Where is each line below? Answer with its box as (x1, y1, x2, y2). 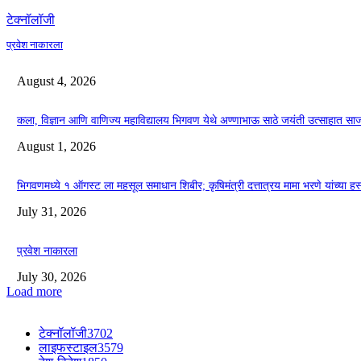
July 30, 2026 (17, 270, 86, 284)
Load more (6, 284, 62, 299)
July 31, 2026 (17, 205, 86, 219)
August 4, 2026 (17, 74, 96, 89)
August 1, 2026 (17, 139, 96, 154)
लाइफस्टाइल (39, 341, 98, 355)
